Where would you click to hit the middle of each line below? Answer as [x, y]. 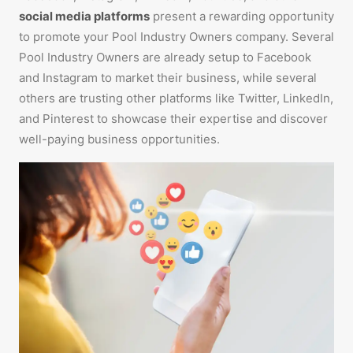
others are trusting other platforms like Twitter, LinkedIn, [176, 98]
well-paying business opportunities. [119, 139]
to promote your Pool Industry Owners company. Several [176, 37]
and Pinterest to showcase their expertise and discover [173, 119]
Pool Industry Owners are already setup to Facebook [165, 57]
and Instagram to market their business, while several [168, 78]
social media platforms [84, 16]
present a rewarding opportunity [242, 16]
